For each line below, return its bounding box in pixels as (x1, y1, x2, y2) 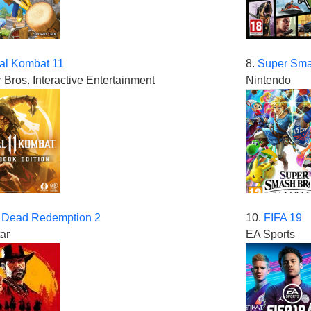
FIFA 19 (263, 212, 302, 224)
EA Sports (245, 228, 295, 241)
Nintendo (245, 74, 291, 87)
